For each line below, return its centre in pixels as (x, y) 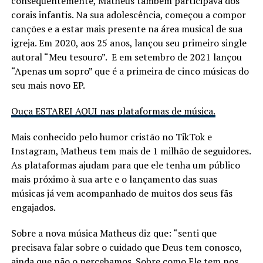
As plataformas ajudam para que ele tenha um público (125, 165)
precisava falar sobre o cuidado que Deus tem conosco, (126, 247)
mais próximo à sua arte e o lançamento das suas (114, 179)
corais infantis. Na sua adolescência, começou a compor (128, 14)
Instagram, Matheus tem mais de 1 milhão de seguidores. (131, 151)
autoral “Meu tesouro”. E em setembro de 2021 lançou (126, 57)
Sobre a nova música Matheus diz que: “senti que (114, 233)
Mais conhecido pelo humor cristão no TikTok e (111, 136)
